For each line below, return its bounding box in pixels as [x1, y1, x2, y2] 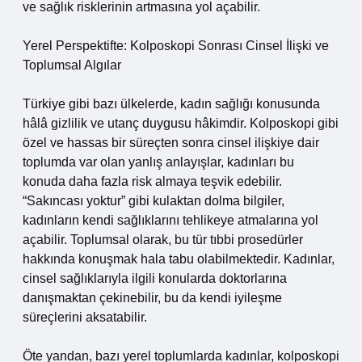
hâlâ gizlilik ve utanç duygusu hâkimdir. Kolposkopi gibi [23, 116, 339, 130]
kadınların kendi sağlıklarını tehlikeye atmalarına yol [23, 213, 318, 227]
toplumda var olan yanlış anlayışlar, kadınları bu [23, 155, 294, 169]
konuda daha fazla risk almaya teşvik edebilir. [23, 175, 282, 188]
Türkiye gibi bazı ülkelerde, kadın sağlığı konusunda [23, 97, 320, 111]
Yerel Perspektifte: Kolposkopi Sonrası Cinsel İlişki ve [23, 39, 329, 53]
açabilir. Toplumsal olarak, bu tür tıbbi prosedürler [23, 233, 303, 246]
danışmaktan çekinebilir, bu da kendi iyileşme [23, 291, 282, 305]
